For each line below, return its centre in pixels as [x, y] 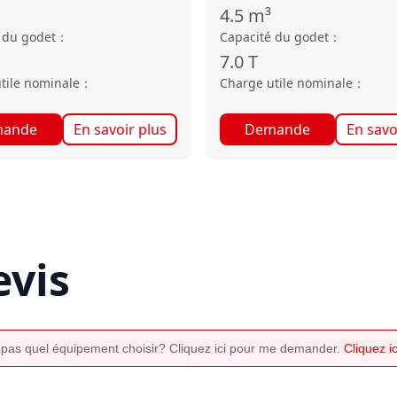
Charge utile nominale [286, 83]
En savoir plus [120, 129]
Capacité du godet [274, 37]
